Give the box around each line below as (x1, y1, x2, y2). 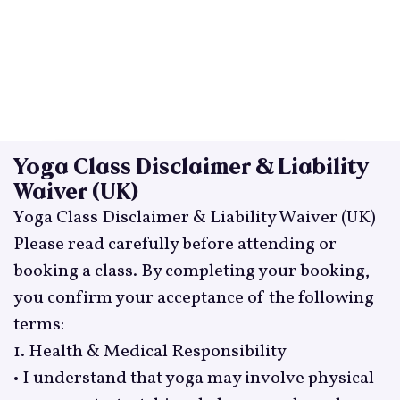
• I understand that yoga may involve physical (12, 365, 374, 391)
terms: (12, 312, 64, 337)
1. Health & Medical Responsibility (12, 338, 287, 364)
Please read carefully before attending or (12, 231, 337, 257)
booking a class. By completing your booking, (12, 258, 370, 284)
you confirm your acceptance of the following (12, 285, 374, 311)
